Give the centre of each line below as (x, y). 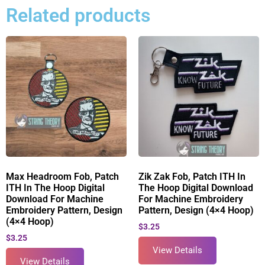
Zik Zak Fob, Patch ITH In (192, 176)
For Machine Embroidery (191, 199)
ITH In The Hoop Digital (55, 188)
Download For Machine (55, 199)
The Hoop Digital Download (196, 188)
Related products (78, 15)
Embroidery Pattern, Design (64, 210)
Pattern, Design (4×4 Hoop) (196, 210)
